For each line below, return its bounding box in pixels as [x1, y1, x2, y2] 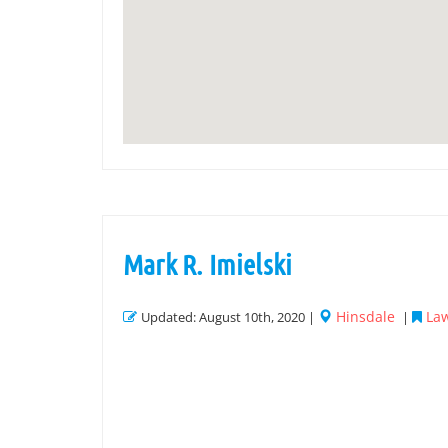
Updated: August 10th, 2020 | [141, 308, 318, 326]
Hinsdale [336, 307, 395, 326]
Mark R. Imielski [123, 248, 293, 280]
